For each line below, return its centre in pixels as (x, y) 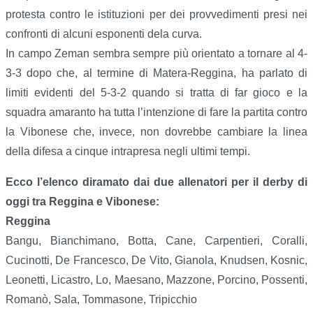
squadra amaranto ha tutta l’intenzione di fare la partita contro (156, 112)
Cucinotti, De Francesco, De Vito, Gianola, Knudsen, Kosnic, (156, 261)
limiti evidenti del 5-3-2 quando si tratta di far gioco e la (156, 93)
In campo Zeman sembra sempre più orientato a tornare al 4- (156, 54)
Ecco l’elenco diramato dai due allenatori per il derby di (156, 182)
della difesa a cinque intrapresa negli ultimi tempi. (128, 152)
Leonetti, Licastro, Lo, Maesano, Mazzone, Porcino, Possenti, (156, 280)
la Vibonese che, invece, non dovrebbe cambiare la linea (156, 132)
